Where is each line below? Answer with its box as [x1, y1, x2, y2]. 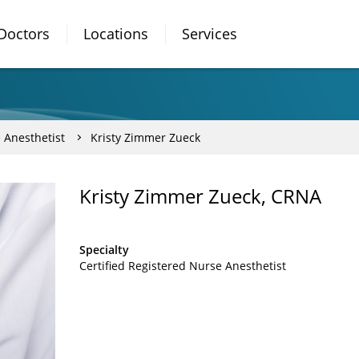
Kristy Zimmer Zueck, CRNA [79, 183, 321, 209]
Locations [83, 24, 148, 43]
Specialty [79, 242, 129, 257]
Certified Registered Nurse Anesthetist [79, 258, 286, 273]
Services [182, 24, 237, 43]
